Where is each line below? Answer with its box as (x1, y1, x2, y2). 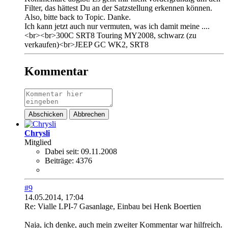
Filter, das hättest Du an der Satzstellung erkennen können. (24, 4, 212, 13)
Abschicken (28, 110, 63, 119)
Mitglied (24, 138, 51, 147)
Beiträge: (45, 156, 74, 165)
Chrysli (24, 129, 50, 138)
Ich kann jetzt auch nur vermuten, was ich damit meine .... (24, 22, 210, 31)
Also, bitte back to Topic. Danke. (24, 13, 131, 22)
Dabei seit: (45, 147, 79, 156)
